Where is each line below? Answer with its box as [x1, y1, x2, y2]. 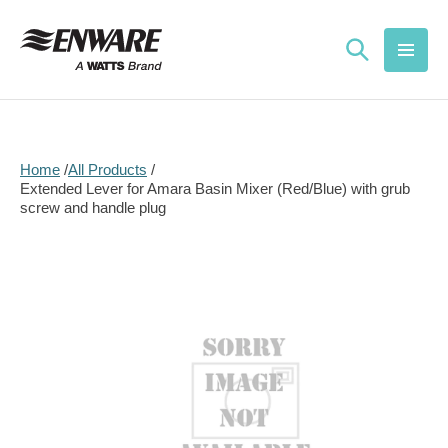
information [23, 297, 107, 319]
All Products [68, 161, 147, 178]
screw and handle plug [20, 199, 166, 216]
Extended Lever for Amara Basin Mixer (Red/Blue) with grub [20, 180, 410, 197]
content [30, 26, 83, 47]
